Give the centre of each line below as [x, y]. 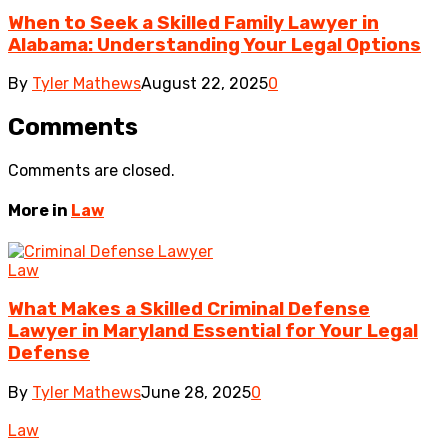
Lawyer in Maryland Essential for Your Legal [213, 331]
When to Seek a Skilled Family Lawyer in [193, 22]
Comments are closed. [91, 171]
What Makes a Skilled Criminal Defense [189, 309]
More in [39, 211]
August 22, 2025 [204, 84]
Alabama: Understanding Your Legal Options [214, 44]
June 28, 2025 [196, 393]
